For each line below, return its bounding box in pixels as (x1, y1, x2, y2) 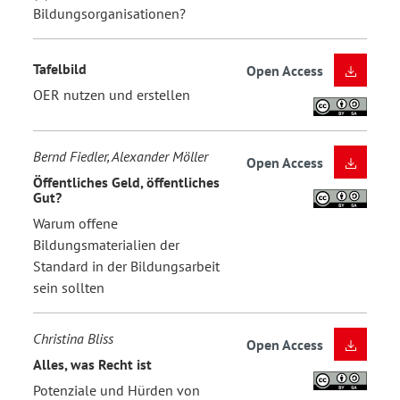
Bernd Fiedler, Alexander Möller (33, 147, 208, 166)
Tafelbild (33, 59, 87, 78)
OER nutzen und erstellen (33, 86, 190, 104)
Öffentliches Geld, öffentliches (33, 172, 220, 191)
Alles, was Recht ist (33, 354, 152, 373)
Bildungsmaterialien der (33, 236, 179, 254)
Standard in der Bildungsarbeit (33, 257, 220, 276)
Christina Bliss (33, 329, 113, 348)
